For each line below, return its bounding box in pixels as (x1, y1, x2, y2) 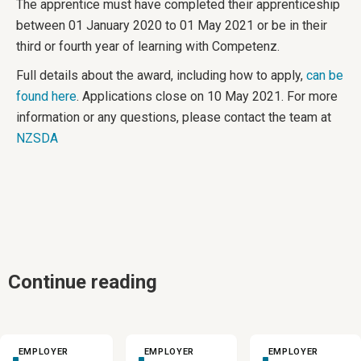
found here (16, 89, 77, 104)
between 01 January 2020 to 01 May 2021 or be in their (16, 18, 327, 33)
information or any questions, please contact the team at (16, 110, 331, 125)
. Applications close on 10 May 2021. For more (77, 89, 338, 104)
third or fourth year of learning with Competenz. (16, 39, 280, 54)
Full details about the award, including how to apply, (16, 68, 306, 83)
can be (306, 68, 343, 83)
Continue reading (8, 271, 157, 293)
